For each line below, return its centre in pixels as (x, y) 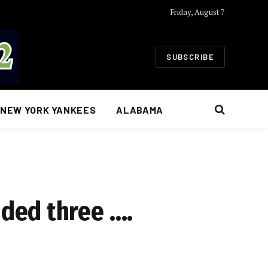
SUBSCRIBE (190, 57)
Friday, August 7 (197, 12)
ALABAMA (140, 109)
